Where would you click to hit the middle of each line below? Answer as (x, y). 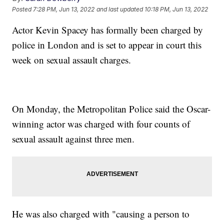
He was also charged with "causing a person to (101, 214)
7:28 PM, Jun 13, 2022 (64, 9)
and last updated (120, 9)
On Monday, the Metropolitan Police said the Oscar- (111, 109)
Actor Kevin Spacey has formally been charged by (108, 30)
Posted (23, 9)
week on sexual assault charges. (72, 60)
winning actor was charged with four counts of (101, 124)
